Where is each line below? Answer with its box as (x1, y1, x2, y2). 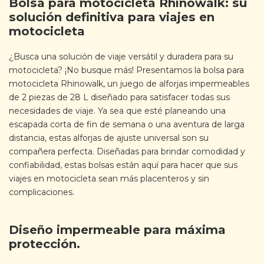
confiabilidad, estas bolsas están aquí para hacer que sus (9, 159, 237, 170)
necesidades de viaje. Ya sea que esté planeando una (9, 105, 226, 116)
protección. (9, 237, 80, 251)
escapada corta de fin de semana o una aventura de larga (9, 118, 245, 130)
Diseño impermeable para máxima (9, 223, 226, 237)
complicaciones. (9, 186, 74, 197)
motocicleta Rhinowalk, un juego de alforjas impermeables (9, 78, 249, 89)
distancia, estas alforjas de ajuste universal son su (9, 132, 209, 143)
